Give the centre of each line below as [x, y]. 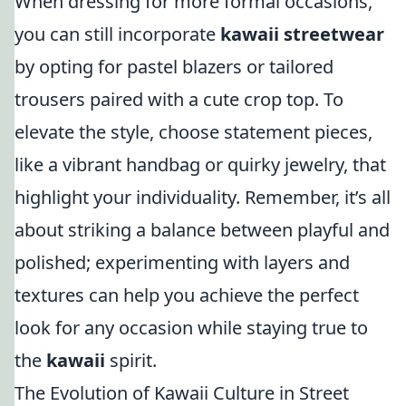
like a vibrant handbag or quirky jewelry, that [200, 164]
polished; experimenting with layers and [182, 262]
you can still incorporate [117, 34]
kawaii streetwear [302, 34]
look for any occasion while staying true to [191, 328]
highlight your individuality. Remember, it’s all [203, 197]
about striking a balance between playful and [202, 230]
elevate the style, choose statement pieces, [193, 132]
